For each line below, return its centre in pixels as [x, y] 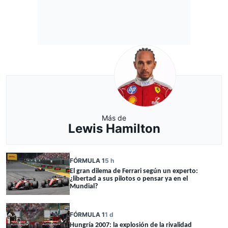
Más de [114, 118]
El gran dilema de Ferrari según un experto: [134, 171]
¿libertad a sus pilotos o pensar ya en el [129, 179]
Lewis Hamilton [114, 128]
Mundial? [84, 186]
